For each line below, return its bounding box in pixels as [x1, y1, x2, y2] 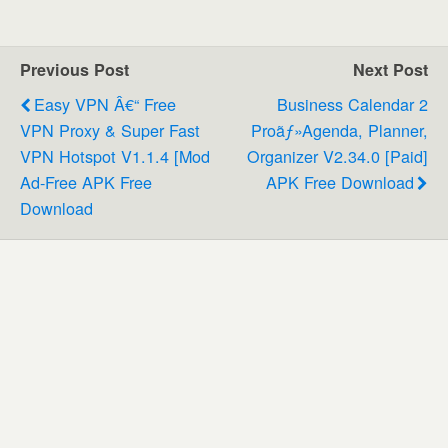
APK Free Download [266, 169, 414, 194]
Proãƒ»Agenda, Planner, [251, 117, 428, 142]
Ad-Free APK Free [20, 169, 152, 194]
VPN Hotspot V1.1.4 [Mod [20, 143, 210, 168]
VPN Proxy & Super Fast [20, 117, 200, 142]
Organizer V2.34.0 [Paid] [247, 143, 428, 168]
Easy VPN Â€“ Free [34, 91, 176, 116]
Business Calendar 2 [277, 91, 428, 116]
